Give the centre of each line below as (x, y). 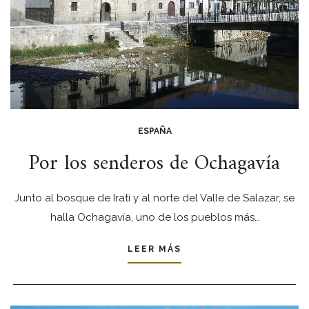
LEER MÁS (154, 249)
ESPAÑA (154, 131)
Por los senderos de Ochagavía (154, 164)
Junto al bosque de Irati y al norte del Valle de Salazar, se (154, 198)
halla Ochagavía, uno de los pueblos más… (154, 217)
